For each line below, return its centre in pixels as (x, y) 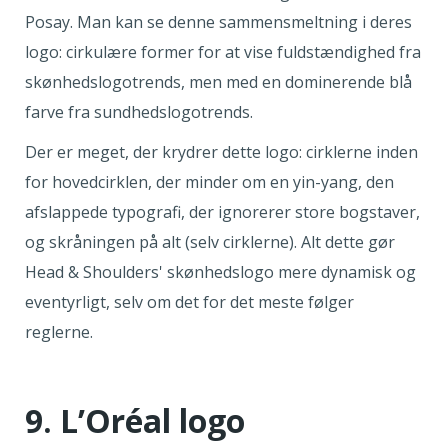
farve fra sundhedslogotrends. (141, 112)
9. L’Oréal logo (135, 421)
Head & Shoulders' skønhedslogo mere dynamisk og (220, 272)
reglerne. (59, 332)
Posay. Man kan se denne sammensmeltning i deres (218, 22)
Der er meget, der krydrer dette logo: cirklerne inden (221, 152)
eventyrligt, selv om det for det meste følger (189, 302)
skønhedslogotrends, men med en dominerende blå (218, 82)
